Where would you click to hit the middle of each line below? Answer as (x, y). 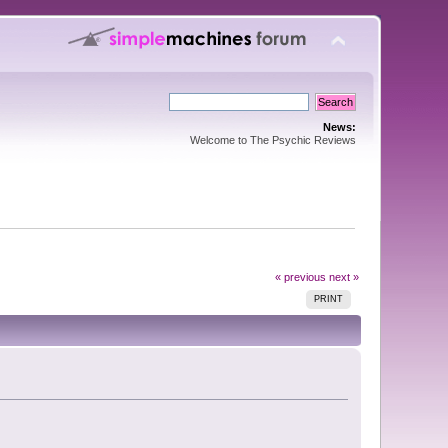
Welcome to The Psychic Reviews (272, 140)
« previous (300, 276)
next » (343, 276)
